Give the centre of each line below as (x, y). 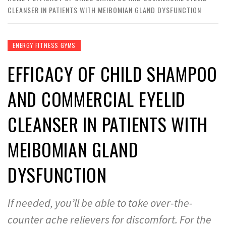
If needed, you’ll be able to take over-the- (100, 203)
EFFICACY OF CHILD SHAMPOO (112, 73)
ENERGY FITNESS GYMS (44, 45)
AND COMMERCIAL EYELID (97, 99)
